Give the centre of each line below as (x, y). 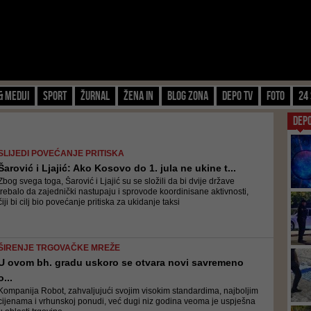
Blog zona (188, 96)
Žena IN (138, 96)
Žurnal (95, 96)
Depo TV (237, 96)
